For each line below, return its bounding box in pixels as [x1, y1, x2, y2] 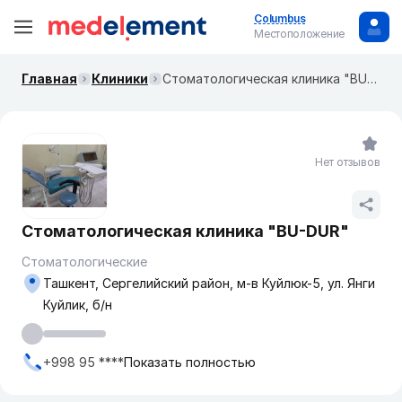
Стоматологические [22, 254, 147, 269]
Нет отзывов [315, 155, 380, 169]
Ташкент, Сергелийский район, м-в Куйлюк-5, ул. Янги [43, 275, 375, 291]
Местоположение [254, 27, 345, 40]
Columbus [254, 12, 306, 25]
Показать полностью [124, 354, 256, 370]
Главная [22, 71, 77, 86]
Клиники [92, 71, 148, 86]
